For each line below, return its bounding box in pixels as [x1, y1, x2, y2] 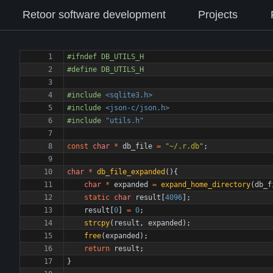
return [84, 244, 110, 253]
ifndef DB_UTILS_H [71, 52, 144, 61]
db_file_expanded [97, 168, 165, 176]
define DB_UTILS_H [71, 65, 144, 74]
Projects [198, 9, 238, 21]
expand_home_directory [161, 180, 250, 189]
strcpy [84, 219, 110, 227]
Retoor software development [22, 9, 166, 21]
